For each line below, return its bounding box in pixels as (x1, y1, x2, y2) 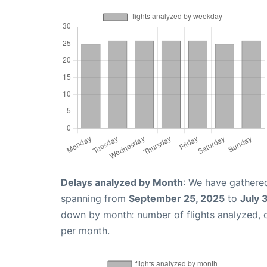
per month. (61, 224, 110, 237)
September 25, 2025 (129, 192, 225, 204)
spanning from (61, 192, 129, 204)
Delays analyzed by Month (61, 176, 183, 188)
